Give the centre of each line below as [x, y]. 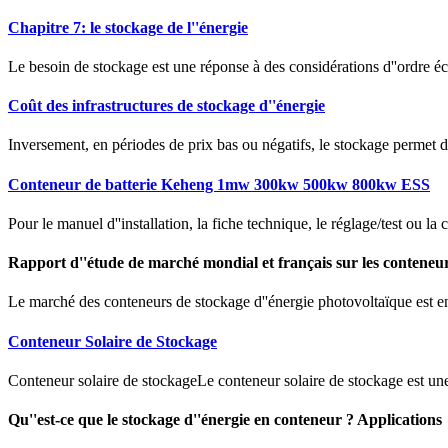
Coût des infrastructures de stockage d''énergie [166, 106]
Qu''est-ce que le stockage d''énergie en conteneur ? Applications [225, 420]
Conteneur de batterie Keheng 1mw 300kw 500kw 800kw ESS [219, 184]
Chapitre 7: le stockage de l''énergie [128, 27]
